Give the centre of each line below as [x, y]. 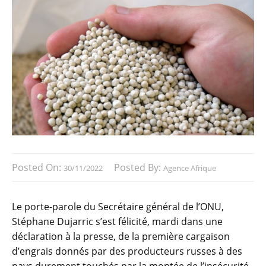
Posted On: [38, 168]
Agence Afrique [190, 168]
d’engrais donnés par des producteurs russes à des [127, 251]
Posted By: [139, 168]
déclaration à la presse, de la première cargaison [121, 237]
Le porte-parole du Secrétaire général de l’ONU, [118, 207]
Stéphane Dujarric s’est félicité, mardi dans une [117, 222]
